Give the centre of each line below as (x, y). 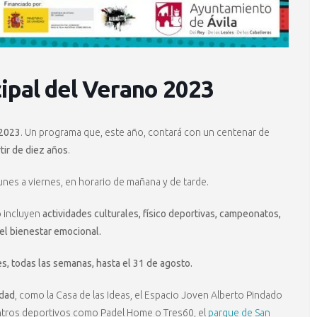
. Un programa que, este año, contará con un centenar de (145, 133)
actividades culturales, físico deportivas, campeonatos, (162, 214)
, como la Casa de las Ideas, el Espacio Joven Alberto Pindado (149, 295)
